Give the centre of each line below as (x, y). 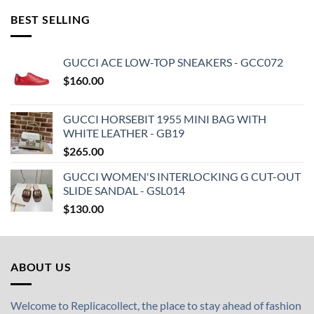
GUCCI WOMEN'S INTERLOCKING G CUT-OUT (182, 177)
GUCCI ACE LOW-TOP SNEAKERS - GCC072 (173, 62)
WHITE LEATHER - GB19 (124, 133)
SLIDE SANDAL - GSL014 (124, 191)
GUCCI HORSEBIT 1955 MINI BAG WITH (165, 119)
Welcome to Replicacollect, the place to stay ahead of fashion (156, 305)
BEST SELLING (50, 19)
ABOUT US (41, 267)
